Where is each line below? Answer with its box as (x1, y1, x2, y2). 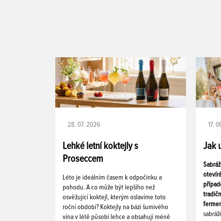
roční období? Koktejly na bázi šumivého (63, 203, 168, 211)
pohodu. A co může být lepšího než (63, 184, 155, 191)
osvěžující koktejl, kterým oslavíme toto (63, 193, 166, 201)
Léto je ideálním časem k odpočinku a (63, 174, 162, 181)
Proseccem (63, 153, 103, 164)
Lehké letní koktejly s (63, 141, 138, 151)
